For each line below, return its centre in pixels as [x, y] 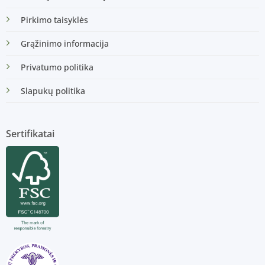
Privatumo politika [57, 67]
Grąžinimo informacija [64, 43]
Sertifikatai [30, 133]
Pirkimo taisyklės [54, 20]
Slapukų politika [53, 91]
